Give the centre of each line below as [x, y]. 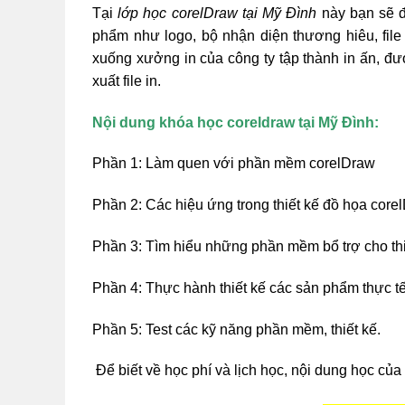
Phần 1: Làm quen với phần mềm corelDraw [234, 164]
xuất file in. [127, 80]
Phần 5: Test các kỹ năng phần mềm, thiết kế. [236, 329]
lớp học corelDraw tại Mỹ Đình [217, 13]
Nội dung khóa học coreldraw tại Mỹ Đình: [235, 122]
